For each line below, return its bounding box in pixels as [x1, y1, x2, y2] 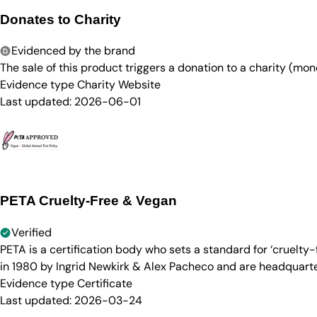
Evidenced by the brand [11, 43, 135, 59]
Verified [11, 224, 52, 240]
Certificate [77, 275, 132, 291]
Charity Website [77, 77, 161, 93]
